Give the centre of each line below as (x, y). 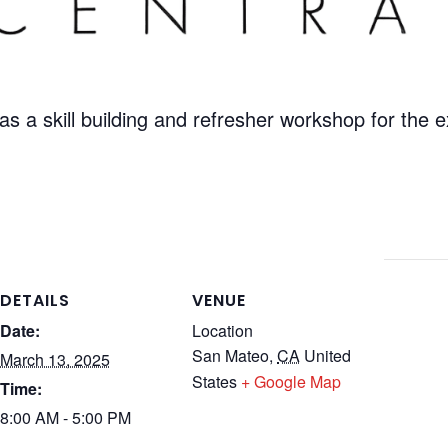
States (214, 382)
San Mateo (230, 356)
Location (222, 331)
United (327, 356)
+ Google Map (291, 382)
